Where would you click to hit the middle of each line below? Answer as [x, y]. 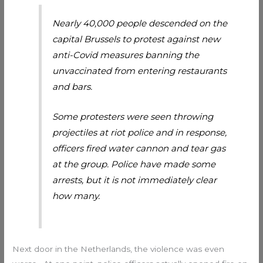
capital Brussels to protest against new [136, 39]
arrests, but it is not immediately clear [135, 180]
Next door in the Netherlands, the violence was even [119, 249]
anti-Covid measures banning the [126, 55]
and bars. [73, 87]
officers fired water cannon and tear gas [139, 149]
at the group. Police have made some [134, 164]
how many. [76, 196]
